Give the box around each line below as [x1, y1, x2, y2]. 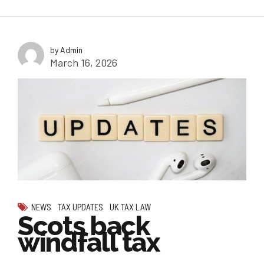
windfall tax [18, 226, 160, 258]
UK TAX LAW [110, 201, 151, 212]
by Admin [50, 45, 82, 55]
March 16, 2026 [50, 56, 117, 70]
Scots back [18, 210, 150, 242]
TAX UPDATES [58, 201, 104, 212]
